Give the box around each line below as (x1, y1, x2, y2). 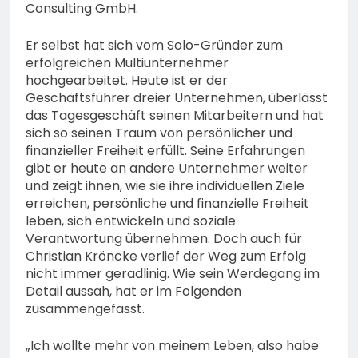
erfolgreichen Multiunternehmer (26, 54, 229, 73)
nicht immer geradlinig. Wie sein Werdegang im (26, 265, 320, 284)
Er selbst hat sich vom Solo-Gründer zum (26, 36, 283, 55)
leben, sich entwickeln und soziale (26, 212, 236, 231)
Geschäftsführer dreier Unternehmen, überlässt (26, 89, 328, 108)
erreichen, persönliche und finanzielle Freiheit (26, 194, 309, 213)
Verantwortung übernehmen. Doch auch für (26, 229, 302, 249)
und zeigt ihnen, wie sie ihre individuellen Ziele (26, 177, 304, 196)
